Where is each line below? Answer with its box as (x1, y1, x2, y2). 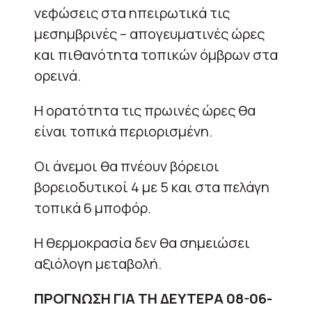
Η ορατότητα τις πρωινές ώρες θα (34, 100, 256, 120)
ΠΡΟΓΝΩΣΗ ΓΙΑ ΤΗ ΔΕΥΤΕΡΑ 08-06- (34, 288, 272, 308)
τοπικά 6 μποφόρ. (34, 198, 151, 217)
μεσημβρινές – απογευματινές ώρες (34, 24, 265, 43)
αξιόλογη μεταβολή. (34, 253, 162, 273)
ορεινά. (34, 65, 81, 85)
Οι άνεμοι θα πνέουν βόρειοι (34, 156, 219, 175)
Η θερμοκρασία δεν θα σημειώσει (34, 233, 250, 252)
